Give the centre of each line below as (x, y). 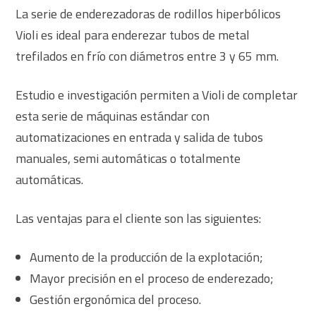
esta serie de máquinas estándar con (113, 116)
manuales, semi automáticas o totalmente (128, 158)
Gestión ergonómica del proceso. (116, 299)
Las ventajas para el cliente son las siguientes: (139, 218)
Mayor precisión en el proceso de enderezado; (152, 278)
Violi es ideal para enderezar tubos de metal (134, 35)
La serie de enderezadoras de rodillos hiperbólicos (148, 13)
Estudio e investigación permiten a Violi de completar (157, 95)
